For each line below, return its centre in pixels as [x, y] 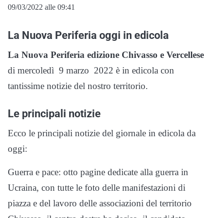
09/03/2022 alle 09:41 [41, 7]
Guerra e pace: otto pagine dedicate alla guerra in [98, 172]
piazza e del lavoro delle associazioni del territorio [100, 203]
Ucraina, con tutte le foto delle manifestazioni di [97, 188]
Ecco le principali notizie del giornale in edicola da [102, 133]
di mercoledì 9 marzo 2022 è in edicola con [91, 71]
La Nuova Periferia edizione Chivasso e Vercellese [106, 55]
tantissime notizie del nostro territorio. [78, 86]
